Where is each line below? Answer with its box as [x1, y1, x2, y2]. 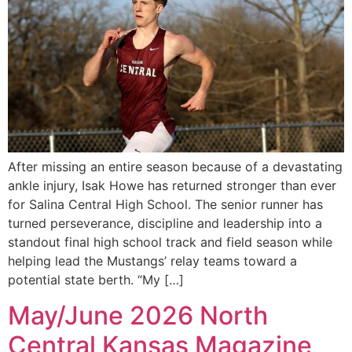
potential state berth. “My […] [8, 272, 184, 288]
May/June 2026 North [8, 299, 268, 331]
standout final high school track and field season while [8, 234, 332, 251]
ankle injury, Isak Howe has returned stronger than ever [8, 178, 336, 194]
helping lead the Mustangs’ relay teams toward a [8, 253, 297, 269]
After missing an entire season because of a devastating [8, 159, 343, 175]
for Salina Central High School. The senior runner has [8, 196, 323, 213]
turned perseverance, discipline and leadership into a [8, 215, 322, 232]
